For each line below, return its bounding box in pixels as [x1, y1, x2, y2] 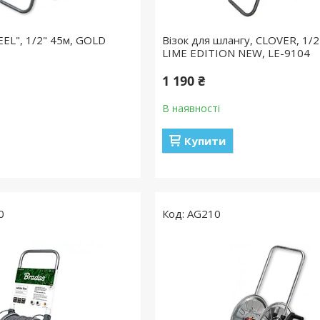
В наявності [161, 101, 220, 115]
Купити [184, 134, 226, 148]
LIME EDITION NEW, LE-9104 [161, 46, 310, 60]
